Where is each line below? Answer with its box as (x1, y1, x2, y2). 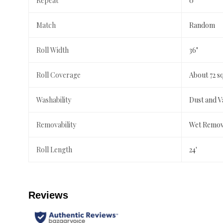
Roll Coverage (36, 70, 81, 80)
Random (189, 20, 215, 30)
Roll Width (36, 45, 69, 55)
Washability (36, 95, 71, 105)
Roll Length (36, 145, 72, 155)
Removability (36, 120, 76, 130)
